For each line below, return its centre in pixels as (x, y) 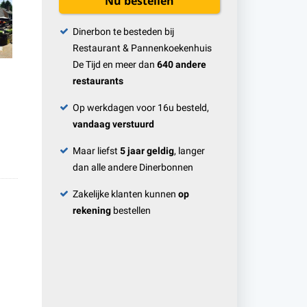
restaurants (98, 82)
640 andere (182, 65)
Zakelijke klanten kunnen (125, 195)
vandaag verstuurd (113, 125)
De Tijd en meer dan (115, 65)
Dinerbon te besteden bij (123, 32)
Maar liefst (96, 151)
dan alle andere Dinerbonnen (133, 168)
